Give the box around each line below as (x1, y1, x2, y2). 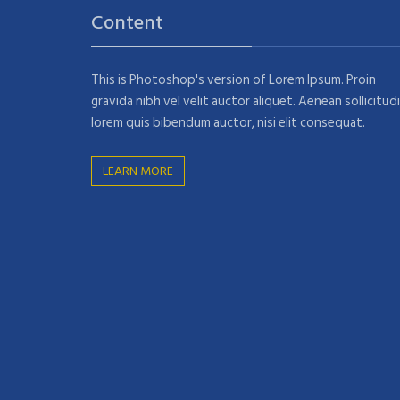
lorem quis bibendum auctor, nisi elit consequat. (91, 112, 365, 135)
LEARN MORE (103, 161, 173, 182)
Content (91, 6, 163, 39)
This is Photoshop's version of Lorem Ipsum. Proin (91, 69, 376, 92)
